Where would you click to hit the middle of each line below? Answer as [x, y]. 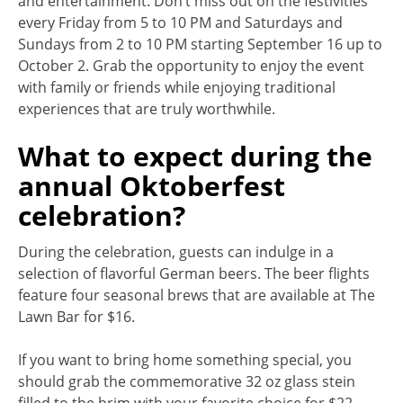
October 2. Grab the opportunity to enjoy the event [191, 65]
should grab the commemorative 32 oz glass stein [187, 381]
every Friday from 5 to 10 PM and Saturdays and [180, 22]
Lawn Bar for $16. [76, 316]
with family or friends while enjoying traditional [177, 87]
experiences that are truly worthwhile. [147, 108]
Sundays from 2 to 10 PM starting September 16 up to [200, 44]
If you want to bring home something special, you [185, 359]
